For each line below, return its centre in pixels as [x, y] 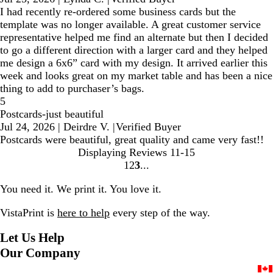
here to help [83, 213]
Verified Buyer [148, 127]
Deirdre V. [87, 127]
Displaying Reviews [122, 153]
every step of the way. [160, 213]
